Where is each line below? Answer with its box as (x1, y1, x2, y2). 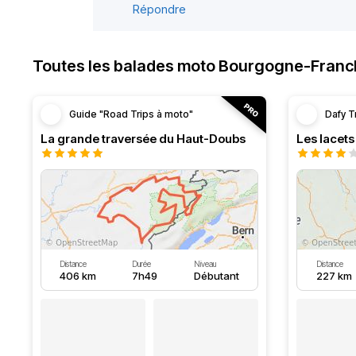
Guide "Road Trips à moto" (69, 108, 193, 120)
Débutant (194, 269, 240, 282)
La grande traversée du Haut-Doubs (41, 131, 246, 146)
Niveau (194, 259, 217, 269)
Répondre (133, 2, 186, 17)
